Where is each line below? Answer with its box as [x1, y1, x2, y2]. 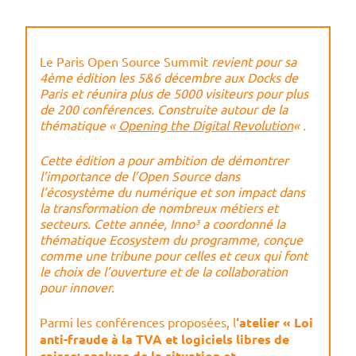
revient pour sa [211, 53, 296, 70]
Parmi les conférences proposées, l [40, 314, 236, 331]
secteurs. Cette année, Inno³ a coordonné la [40, 215, 285, 232]
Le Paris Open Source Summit [40, 53, 211, 70]
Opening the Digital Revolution [118, 117, 293, 133]
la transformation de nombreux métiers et [40, 199, 278, 216]
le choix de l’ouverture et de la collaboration [40, 263, 288, 280]
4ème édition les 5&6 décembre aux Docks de [40, 69, 298, 86]
